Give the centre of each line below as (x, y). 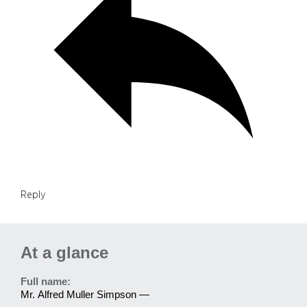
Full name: (46, 282)
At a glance (64, 253)
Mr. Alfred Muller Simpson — (85, 295)
